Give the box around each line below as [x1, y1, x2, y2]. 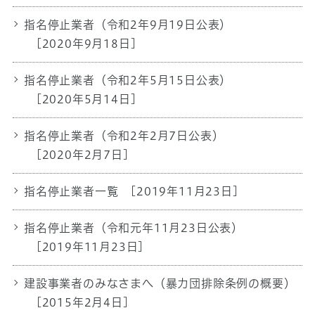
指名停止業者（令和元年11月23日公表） [23, 221, 243, 233]
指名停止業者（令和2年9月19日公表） [23, 18, 232, 30]
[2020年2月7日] [32, 148, 129, 160]
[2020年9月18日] [32, 37, 137, 49]
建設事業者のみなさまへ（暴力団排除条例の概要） [23, 277, 296, 289]
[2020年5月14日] [32, 93, 137, 105]
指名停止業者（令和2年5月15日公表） [23, 74, 232, 86]
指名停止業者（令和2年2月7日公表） [23, 129, 224, 141]
